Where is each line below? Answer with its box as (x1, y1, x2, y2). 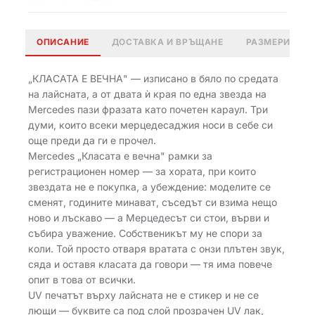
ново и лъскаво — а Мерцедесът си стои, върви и (28, 212, 269, 224)
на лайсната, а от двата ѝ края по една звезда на (28, 88, 266, 100)
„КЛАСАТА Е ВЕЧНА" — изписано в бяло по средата (28, 72, 278, 84)
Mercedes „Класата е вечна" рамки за (28, 150, 212, 162)
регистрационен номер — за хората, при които (28, 165, 256, 177)
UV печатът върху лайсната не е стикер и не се (28, 289, 259, 301)
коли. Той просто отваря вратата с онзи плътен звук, (28, 243, 285, 255)
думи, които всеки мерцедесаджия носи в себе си (28, 119, 273, 131)
